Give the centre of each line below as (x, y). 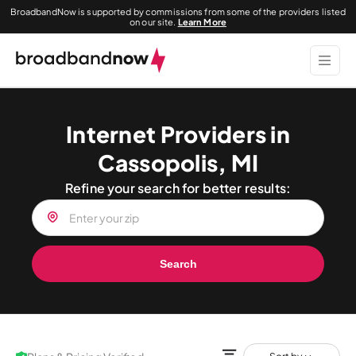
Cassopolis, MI (178, 163)
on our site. (154, 22)
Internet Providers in (178, 134)
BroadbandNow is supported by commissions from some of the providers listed (178, 12)
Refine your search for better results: (178, 188)
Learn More (202, 22)
